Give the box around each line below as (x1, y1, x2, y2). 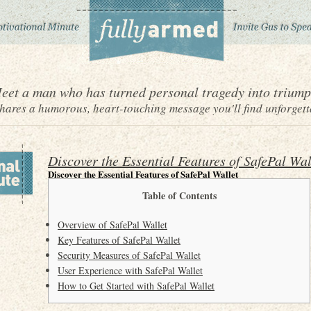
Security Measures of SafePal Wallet (58, 249, 201, 262)
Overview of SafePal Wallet (58, 218, 167, 231)
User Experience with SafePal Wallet (58, 264, 203, 277)
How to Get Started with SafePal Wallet (58, 279, 215, 292)
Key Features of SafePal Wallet (58, 233, 180, 246)
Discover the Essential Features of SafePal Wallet (48, 167, 238, 180)
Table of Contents (142, 188, 217, 203)
